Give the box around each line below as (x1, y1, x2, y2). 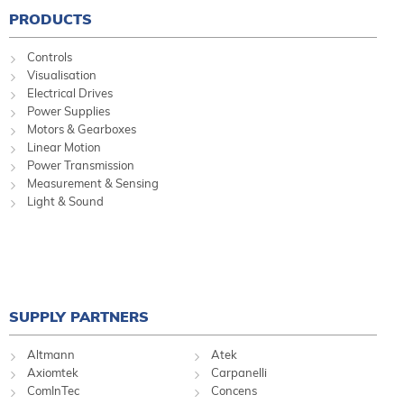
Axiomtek (27, 365, 78, 381)
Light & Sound (27, 194, 104, 209)
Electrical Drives (27, 86, 113, 101)
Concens (211, 383, 257, 399)
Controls (27, 50, 72, 65)
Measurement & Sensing (27, 176, 159, 191)
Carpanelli (211, 365, 267, 381)
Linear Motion (27, 140, 101, 155)
